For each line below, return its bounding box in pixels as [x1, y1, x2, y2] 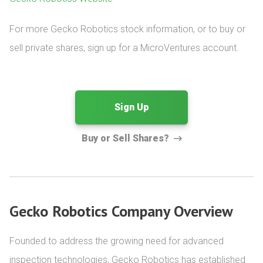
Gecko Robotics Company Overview [9, 201, 233, 221]
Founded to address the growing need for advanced [9, 235, 224, 247]
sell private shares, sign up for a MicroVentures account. [9, 42, 239, 53]
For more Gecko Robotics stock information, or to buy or [9, 23, 245, 35]
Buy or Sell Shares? [81, 133, 169, 144]
